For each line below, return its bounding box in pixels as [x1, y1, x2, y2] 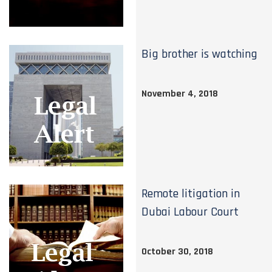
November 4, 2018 [141, 87, 219, 100]
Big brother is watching [141, 46, 258, 62]
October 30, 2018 [141, 245, 214, 258]
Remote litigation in [141, 186, 240, 202]
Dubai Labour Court [141, 204, 239, 220]
